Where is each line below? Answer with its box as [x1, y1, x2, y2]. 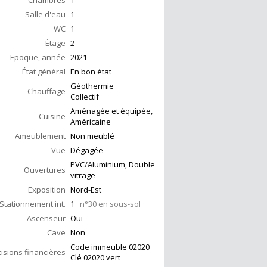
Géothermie [70, 80, 114, 92]
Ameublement [15, 131, 66, 142]
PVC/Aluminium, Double [70, 159, 155, 170]
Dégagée [70, 145, 103, 156]
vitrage [70, 170, 95, 181]
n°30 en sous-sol [80, 198, 141, 210]
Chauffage [27, 86, 66, 97]
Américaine [70, 116, 111, 128]
